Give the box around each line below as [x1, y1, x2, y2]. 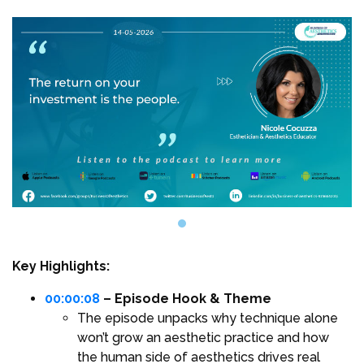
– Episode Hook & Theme [100, 291, 271, 307]
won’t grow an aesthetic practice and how [77, 330, 329, 346]
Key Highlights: [12, 258, 110, 275]
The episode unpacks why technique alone [77, 310, 338, 327]
